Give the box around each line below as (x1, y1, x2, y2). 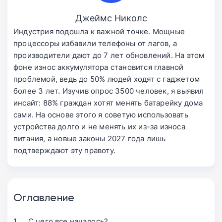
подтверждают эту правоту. (13, 145, 115, 156)
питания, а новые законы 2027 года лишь (13, 133, 166, 144)
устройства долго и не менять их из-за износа (13, 121, 185, 132)
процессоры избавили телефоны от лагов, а (13, 38, 177, 49)
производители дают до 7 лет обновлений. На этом (13, 50, 205, 61)
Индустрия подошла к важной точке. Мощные (13, 26, 185, 37)
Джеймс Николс (75, 11, 147, 25)
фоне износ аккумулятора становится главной (13, 62, 184, 73)
